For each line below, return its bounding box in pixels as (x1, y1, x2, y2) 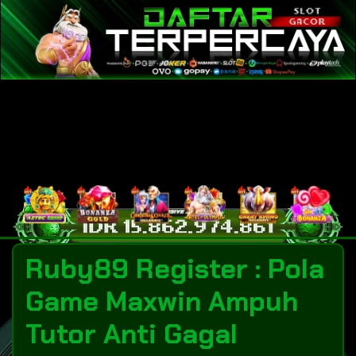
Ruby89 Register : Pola (25, 251, 324, 288)
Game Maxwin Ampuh (25, 284, 298, 320)
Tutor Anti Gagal (25, 316, 238, 353)
